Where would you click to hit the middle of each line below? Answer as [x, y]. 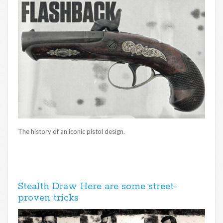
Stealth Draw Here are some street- [98, 187]
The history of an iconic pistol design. [71, 132]
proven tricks [48, 198]
